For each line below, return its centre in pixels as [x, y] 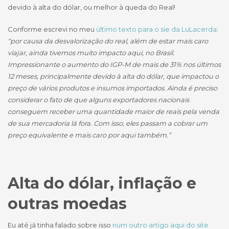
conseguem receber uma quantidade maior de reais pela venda [113, 112]
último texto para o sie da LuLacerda [156, 29]
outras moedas [67, 204]
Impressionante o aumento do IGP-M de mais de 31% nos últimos [114, 65]
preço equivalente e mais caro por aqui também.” [89, 135]
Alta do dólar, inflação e [102, 184]
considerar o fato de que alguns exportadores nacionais [98, 100]
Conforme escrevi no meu [52, 29]
